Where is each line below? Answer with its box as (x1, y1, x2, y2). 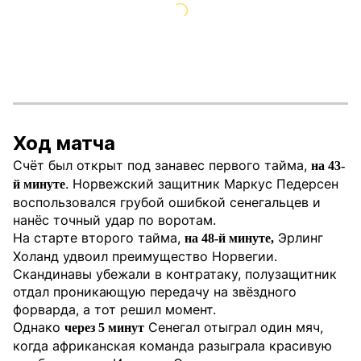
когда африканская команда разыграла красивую (13, 338, 332, 354)
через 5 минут (64, 321, 144, 334)
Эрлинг (274, 230, 323, 246)
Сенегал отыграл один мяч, (144, 319, 323, 335)
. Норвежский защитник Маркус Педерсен (65, 176, 338, 192)
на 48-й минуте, (185, 231, 274, 245)
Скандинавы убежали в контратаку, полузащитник (13, 266, 337, 282)
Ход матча (13, 131, 115, 155)
